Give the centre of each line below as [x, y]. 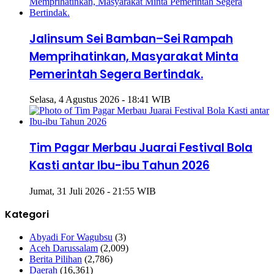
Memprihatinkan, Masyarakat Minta [134, 56]
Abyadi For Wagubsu [71, 237]
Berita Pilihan [56, 259]
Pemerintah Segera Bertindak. [116, 74]
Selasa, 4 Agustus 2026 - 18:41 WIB [100, 100]
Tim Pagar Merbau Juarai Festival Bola [141, 148]
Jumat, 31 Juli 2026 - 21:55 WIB [93, 191]
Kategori [27, 214]
